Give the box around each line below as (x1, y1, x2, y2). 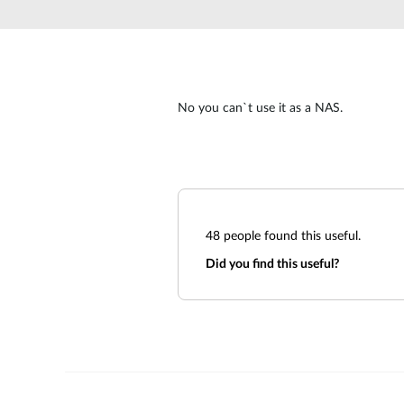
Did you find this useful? (206, 258, 339, 271)
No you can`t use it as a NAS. (178, 102, 343, 115)
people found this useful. (220, 230, 361, 243)
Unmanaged (142, 16, 210, 29)
